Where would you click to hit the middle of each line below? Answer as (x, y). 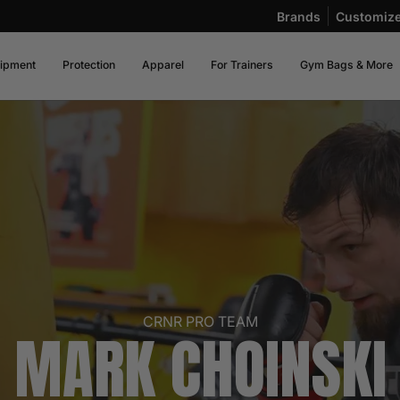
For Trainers (242, 65)
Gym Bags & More (346, 65)
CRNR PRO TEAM (200, 321)
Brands (299, 16)
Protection (88, 65)
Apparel (162, 65)
